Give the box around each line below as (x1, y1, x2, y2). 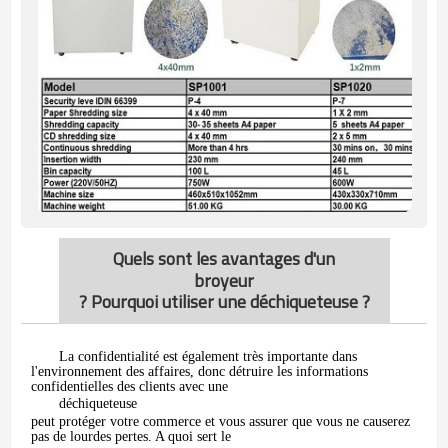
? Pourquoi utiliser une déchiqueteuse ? (78, 288, 370, 315)
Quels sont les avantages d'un (113, 245, 335, 272)
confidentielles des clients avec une (31, 379, 228, 394)
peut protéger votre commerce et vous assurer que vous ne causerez (31, 414, 410, 429)
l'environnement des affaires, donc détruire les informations (31, 364, 368, 379)
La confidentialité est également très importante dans (59, 349, 357, 364)
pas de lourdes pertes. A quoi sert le (31, 429, 231, 444)
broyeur (194, 267, 254, 294)
